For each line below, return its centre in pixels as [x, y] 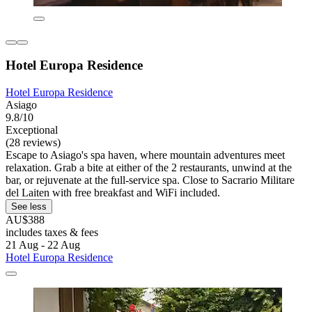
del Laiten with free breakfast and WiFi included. [113, 193]
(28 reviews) [33, 143]
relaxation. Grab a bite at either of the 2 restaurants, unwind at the [149, 168]
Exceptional [32, 130]
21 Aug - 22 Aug [43, 245]
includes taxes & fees [52, 233]
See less [29, 207]
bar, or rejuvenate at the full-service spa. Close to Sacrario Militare [150, 180]
